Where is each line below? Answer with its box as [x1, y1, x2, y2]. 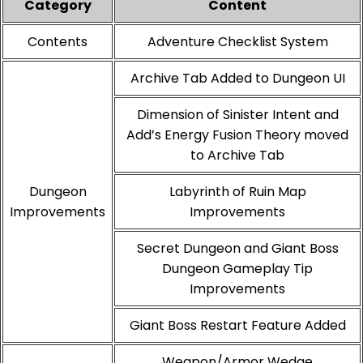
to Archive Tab [190, 146, 284, 165]
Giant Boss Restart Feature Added [129, 316, 346, 335]
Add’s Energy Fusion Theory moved [126, 126, 348, 145]
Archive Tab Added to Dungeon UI [130, 69, 345, 88]
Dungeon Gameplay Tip [162, 259, 313, 279]
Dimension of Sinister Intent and [136, 105, 339, 125]
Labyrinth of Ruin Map [169, 182, 306, 202]
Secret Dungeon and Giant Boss [136, 239, 339, 258]
